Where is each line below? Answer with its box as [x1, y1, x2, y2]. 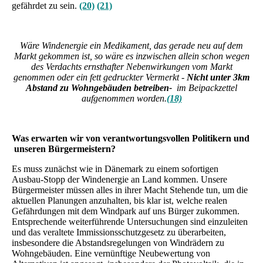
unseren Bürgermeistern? [12, 143, 116, 154]
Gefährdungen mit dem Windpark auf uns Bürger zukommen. [12, 205, 240, 216]
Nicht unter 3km [187, 72, 249, 82]
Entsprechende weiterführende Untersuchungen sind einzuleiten [12, 216, 248, 227]
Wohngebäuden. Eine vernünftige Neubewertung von [12, 248, 210, 258]
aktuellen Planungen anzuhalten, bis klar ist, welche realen [12, 195, 227, 205]
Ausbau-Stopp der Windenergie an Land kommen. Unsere [12, 174, 227, 184]
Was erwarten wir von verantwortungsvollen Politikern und [12, 133, 249, 143]
